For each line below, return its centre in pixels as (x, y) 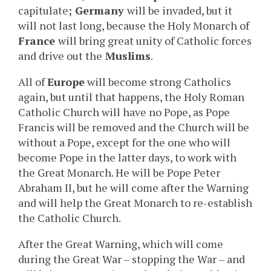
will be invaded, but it (180, 11)
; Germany (98, 11)
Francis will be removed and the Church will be (134, 127)
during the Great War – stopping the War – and (132, 259)
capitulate (43, 11)
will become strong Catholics (158, 82)
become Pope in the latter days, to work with (127, 158)
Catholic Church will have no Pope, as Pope (124, 112)
